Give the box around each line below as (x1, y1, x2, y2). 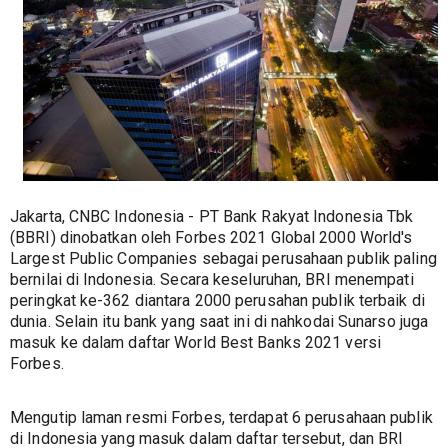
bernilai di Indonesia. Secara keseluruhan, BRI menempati (10, 269, 414, 289)
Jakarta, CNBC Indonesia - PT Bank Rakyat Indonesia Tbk (10, 206, 414, 226)
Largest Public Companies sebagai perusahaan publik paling (10, 248, 437, 268)
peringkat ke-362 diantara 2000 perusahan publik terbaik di (10, 290, 425, 310)
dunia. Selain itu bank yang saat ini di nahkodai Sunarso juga (10, 311, 429, 331)
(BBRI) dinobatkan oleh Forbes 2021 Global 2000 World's (10, 227, 413, 247)
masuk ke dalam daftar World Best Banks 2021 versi (10, 332, 381, 352)
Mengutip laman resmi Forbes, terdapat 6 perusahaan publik (10, 407, 433, 427)
